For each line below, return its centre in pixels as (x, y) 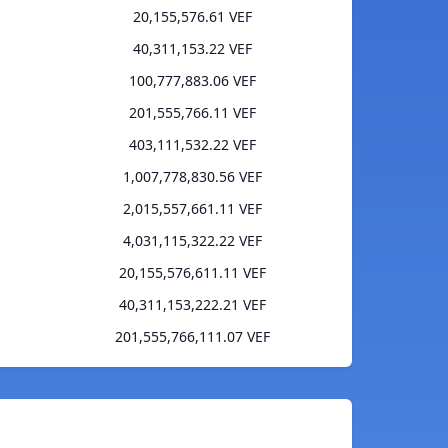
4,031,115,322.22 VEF (192, 241)
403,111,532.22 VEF (192, 145)
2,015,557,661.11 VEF (192, 209)
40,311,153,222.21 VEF (192, 305)
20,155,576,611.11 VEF (192, 273)
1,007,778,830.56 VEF (192, 177)
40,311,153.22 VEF (192, 49)
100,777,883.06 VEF (192, 81)
